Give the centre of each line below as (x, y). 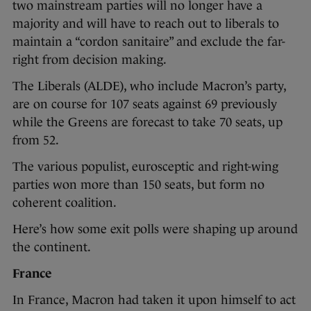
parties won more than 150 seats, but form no (138, 184)
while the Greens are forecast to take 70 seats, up (148, 122)
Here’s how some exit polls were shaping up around (155, 229)
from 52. (36, 140)
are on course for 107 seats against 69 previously (145, 104)
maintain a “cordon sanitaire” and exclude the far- (149, 41)
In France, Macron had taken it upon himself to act (154, 300)
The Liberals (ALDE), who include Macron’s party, (149, 86)
